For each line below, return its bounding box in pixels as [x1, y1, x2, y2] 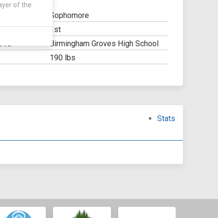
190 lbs [49, 53, 75, 62]
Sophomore [49, 11, 89, 20]
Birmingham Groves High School [49, 39, 159, 48]
